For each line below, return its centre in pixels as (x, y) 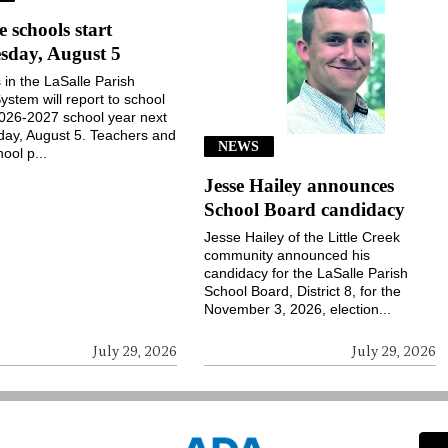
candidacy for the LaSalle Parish (306, 272)
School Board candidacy (305, 209)
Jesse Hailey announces (299, 185)
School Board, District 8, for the (303, 290)
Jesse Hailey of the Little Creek (302, 236)
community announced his (287, 254)
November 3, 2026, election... (298, 308)
